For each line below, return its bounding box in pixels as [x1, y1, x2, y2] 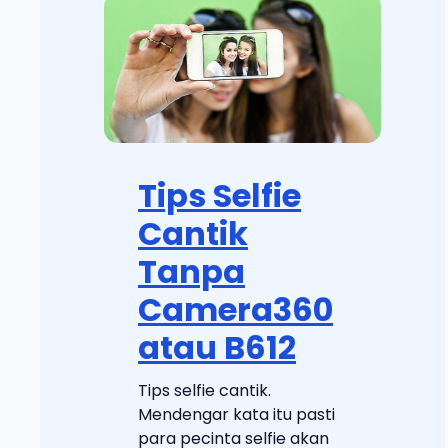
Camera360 [138, 286, 333, 332]
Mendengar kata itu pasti [138, 402, 335, 426]
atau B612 [138, 324, 296, 370]
